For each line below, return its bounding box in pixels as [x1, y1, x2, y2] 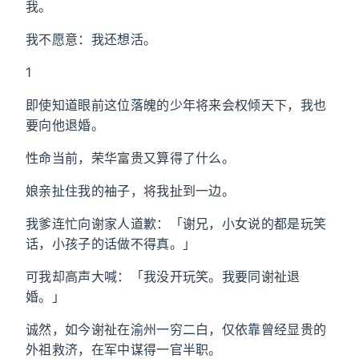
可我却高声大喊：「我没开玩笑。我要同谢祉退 [26, 268, 301, 284]
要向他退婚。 [26, 117, 104, 133]
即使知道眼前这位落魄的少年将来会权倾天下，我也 [26, 97, 327, 113]
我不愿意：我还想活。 [26, 31, 157, 47]
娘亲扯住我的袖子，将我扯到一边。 [26, 183, 236, 199]
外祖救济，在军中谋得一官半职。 [26, 341, 222, 357]
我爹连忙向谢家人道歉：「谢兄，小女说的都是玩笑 [26, 216, 327, 232]
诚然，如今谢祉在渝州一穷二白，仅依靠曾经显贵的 [26, 321, 327, 337]
